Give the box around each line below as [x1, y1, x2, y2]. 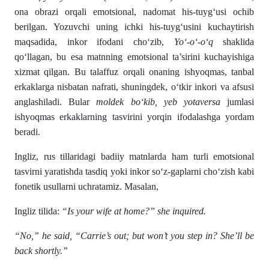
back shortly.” [14, 246, 68, 256]
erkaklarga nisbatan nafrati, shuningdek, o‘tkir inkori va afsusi [14, 82, 255, 92]
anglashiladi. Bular [14, 97, 97, 107]
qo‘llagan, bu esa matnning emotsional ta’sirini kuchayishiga [14, 52, 255, 62]
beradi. [14, 127, 40, 138]
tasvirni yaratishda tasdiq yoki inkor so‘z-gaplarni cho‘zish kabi [14, 166, 255, 177]
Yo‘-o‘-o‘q [174, 37, 213, 47]
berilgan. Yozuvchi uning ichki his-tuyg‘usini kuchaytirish [14, 22, 255, 32]
